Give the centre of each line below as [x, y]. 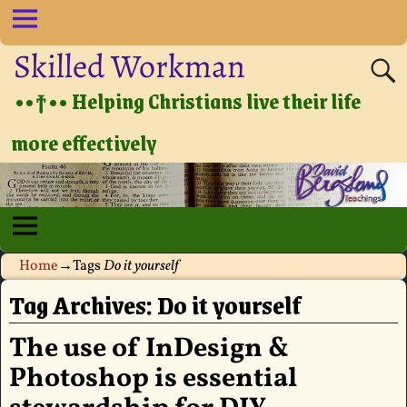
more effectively [84, 142]
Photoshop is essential [153, 379]
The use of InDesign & [149, 349]
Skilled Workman [130, 65]
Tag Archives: [83, 305]
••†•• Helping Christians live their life [188, 100]
